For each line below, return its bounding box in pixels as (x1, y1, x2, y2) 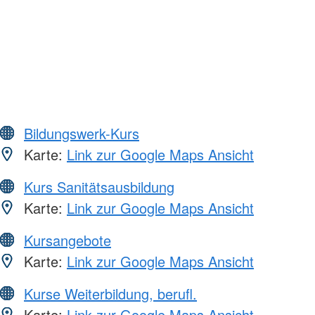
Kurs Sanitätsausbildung (24, 176, 174, 198)
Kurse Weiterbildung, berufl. (24, 283, 197, 304)
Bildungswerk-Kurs (24, 123, 139, 144)
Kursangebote (24, 230, 111, 251)
